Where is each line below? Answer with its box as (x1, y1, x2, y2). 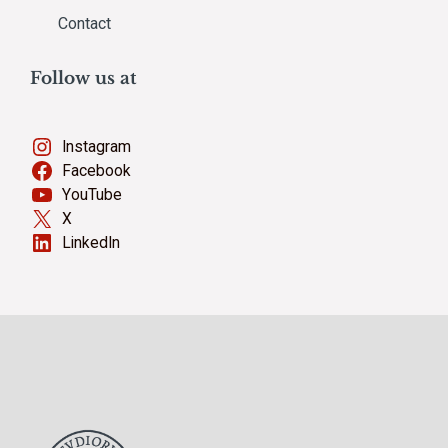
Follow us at (30, 67, 137, 89)
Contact (58, 13, 111, 33)
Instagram (61, 137, 131, 156)
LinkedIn (61, 233, 120, 252)
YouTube (61, 185, 122, 204)
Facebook (61, 161, 131, 180)
